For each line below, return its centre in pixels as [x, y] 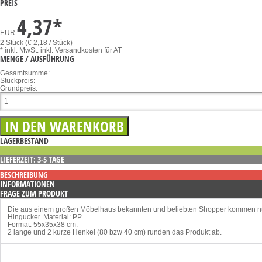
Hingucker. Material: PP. [45, 217]
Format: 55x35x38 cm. [43, 224]
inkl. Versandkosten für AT [81, 50]
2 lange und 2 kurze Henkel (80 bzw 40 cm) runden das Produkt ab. [115, 232]
